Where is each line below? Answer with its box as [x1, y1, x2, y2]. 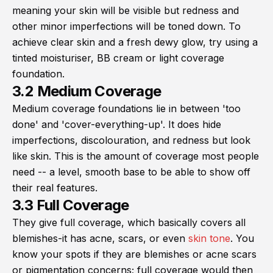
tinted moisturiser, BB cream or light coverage [12, 52, 224, 65]
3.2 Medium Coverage [12, 82, 161, 101]
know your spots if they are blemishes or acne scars [12, 248, 257, 261]
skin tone [188, 232, 230, 245]
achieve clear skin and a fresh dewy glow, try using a [12, 36, 258, 49]
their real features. [12, 182, 97, 194]
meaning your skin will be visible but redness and [12, 4, 239, 17]
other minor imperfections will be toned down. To [12, 20, 241, 33]
